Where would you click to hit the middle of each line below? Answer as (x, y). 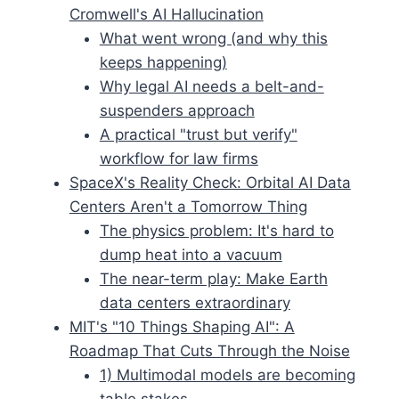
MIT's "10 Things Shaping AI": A (182, 326)
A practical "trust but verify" (198, 134)
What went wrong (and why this (213, 38)
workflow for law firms (179, 158)
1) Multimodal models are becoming (227, 375)
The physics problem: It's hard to (216, 230)
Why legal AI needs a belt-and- (212, 86)
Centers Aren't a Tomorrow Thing (188, 206)
